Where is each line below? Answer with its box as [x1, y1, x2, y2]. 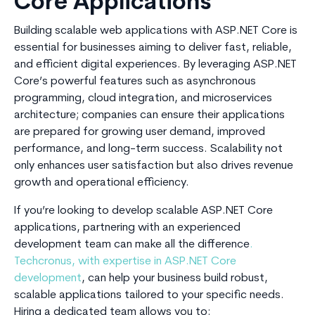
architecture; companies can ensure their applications [14, 110, 285, 122]
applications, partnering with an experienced [14, 222, 240, 234]
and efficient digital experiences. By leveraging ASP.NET [14, 59, 297, 71]
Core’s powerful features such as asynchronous [14, 76, 256, 88]
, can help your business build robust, [82, 273, 268, 285]
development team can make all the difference [14, 239, 250, 251]
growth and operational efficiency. [14, 177, 189, 189]
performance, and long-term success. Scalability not [14, 143, 283, 155]
